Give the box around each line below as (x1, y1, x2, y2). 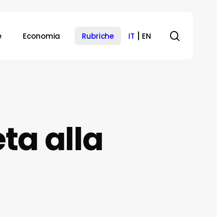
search (179, 28, 214, 42)
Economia (23, 31, 61, 41)
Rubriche (82, 31, 114, 41)
